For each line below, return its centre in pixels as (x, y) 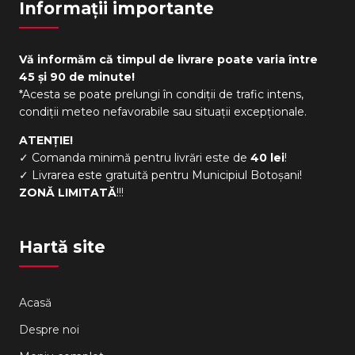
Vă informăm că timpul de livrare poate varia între (169, 59)
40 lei (268, 157)
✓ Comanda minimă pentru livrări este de (135, 157)
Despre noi (50, 329)
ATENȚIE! (46, 140)
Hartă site (63, 246)
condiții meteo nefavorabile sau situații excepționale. (163, 111)
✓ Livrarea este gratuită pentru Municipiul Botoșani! (161, 175)
